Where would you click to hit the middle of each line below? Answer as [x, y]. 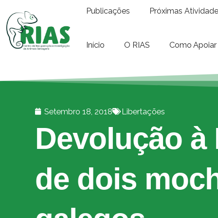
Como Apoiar [193, 45]
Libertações [143, 111]
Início [96, 45]
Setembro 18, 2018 [78, 111]
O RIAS [137, 45]
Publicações [108, 11]
